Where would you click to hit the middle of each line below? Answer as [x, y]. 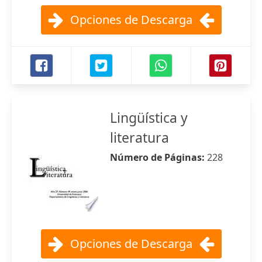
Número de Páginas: [158, 157]
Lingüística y [149, 118]
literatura [139, 137]
